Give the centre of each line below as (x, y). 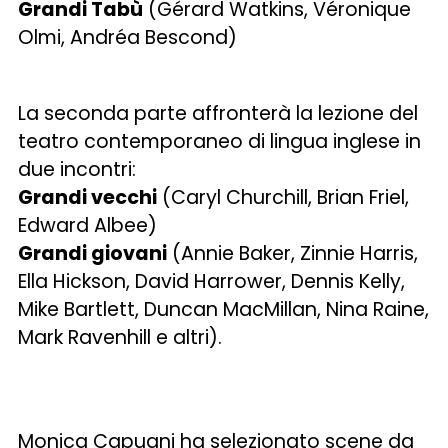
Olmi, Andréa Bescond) (128, 37)
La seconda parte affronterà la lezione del (218, 113)
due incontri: (77, 169)
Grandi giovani (93, 253)
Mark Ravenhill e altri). (120, 337)
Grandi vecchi (88, 197)
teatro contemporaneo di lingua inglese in (220, 141)
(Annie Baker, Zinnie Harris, (293, 253)
